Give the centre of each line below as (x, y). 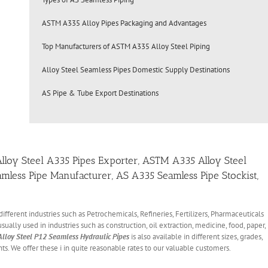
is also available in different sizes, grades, (196, 236)
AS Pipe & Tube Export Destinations (100, 93)
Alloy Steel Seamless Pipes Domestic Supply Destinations (135, 70)
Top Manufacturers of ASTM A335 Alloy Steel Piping (126, 47)
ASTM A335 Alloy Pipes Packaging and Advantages (124, 23)
